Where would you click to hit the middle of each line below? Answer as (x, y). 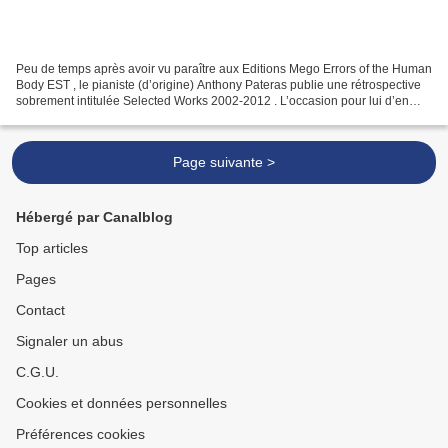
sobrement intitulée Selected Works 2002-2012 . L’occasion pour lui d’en (212, 100)
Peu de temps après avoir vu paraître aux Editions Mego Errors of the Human (224, 68)
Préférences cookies (80, 434)
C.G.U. (37, 372)
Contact (40, 310)
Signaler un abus (69, 341)
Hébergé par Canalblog (94, 217)
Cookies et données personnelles (121, 403)
